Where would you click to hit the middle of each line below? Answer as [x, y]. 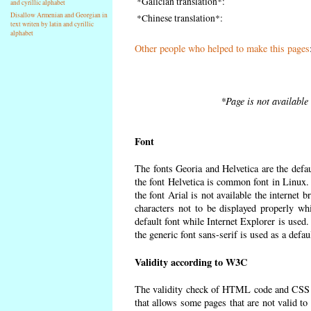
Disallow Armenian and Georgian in [59, 15]
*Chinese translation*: [180, 18]
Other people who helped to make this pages [222, 49]
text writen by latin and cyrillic [52, 24]
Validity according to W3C [191, 262]
